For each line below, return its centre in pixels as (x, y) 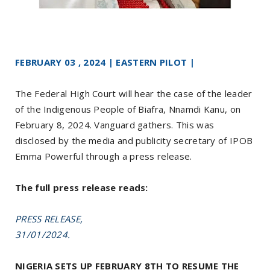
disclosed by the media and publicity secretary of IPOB (134, 140)
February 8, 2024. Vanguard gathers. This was (115, 124)
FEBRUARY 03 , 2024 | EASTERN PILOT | (105, 62)
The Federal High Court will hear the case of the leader (134, 93)
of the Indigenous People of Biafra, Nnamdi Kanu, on (128, 109)
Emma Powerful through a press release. (104, 156)
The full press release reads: (82, 187)
